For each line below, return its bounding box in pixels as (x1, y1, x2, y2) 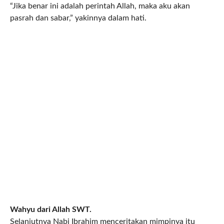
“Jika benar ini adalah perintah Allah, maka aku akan (9, 2, 190, 10)
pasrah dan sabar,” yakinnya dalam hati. (9, 14, 146, 22)
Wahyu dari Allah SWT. (9, 205, 91, 214)
